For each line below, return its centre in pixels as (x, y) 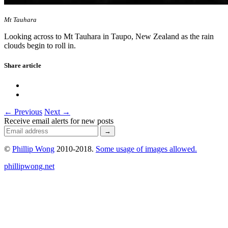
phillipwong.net (29, 166)
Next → (57, 112)
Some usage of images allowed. (146, 149)
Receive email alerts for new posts (59, 121)
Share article (23, 65)
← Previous (23, 112)
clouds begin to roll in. (40, 45)
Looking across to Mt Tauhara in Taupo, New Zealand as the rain (109, 36)
